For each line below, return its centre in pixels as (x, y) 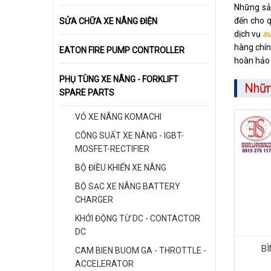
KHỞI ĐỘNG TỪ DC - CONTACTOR (138, 218)
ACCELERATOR (104, 264)
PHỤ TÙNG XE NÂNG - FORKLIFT (119, 79)
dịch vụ (249, 34)
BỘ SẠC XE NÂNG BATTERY (128, 186)
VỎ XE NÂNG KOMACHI (118, 117)
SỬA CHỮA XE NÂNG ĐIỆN (108, 21)
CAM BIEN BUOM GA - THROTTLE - (141, 250)
